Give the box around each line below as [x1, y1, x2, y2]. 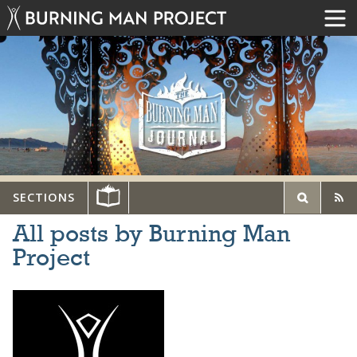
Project [13, 246, 90, 271]
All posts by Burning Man [13, 222, 290, 247]
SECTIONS [13, 190, 75, 206]
